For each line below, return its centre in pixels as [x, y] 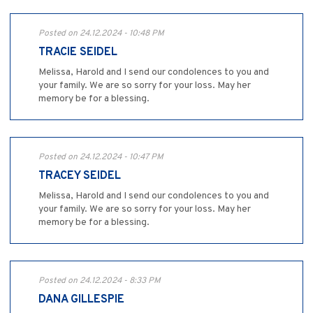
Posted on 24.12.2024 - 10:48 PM [101, 34]
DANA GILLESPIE [81, 300]
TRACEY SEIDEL [80, 176]
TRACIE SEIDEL [78, 53]
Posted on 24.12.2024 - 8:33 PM [100, 281]
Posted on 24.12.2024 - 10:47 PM [101, 158]
